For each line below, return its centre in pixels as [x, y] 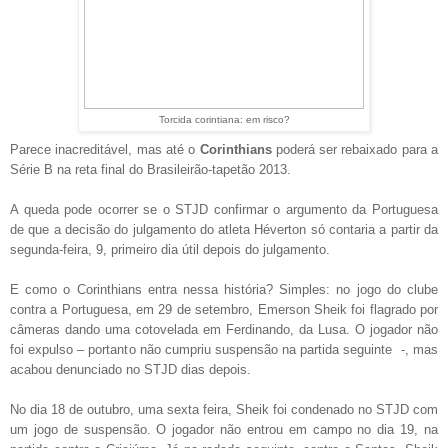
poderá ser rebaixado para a [354, 149]
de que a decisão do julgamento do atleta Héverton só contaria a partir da [224, 229]
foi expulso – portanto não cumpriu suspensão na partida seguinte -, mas [224, 349]
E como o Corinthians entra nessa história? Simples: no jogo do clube [224, 289]
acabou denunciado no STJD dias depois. [130, 369]
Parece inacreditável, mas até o [105, 149]
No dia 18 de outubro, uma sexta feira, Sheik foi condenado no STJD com [224, 409]
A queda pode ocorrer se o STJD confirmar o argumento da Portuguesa [224, 209]
